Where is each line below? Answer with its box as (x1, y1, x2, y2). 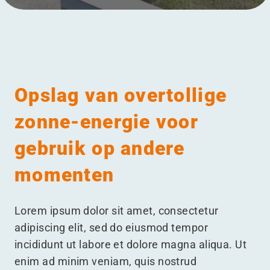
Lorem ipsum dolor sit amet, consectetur (14, 204, 219, 217)
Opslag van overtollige (14, 84, 227, 107)
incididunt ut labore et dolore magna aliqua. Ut (14, 238, 247, 251)
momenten (14, 163, 115, 186)
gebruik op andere (14, 137, 185, 160)
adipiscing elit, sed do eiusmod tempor (14, 221, 209, 234)
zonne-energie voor (14, 110, 199, 133)
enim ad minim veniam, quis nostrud (14, 255, 197, 268)
